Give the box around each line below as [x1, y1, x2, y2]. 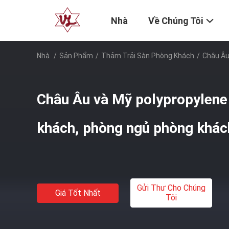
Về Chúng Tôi [148, 15, 203, 27]
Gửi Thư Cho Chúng [137, 183, 205, 193]
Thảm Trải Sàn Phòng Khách [101, 52, 194, 60]
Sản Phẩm [59, 52, 93, 60]
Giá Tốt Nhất [55, 188, 101, 198]
